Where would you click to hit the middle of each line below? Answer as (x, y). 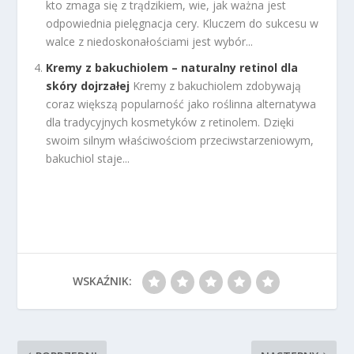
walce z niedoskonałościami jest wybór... (150, 42)
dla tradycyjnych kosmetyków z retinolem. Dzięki (170, 122)
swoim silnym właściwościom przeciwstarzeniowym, (180, 141)
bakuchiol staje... (88, 159)
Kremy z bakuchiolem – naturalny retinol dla (172, 68)
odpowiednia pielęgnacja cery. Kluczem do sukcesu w (183, 24)
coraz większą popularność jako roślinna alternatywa (181, 104)
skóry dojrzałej (88, 86)
